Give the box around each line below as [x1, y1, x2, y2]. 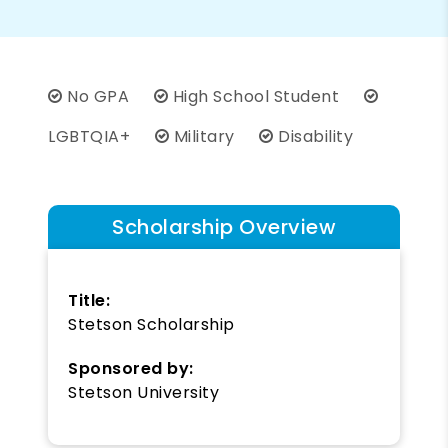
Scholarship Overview [112, 212, 336, 241]
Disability [273, 124, 353, 148]
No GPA [62, 84, 134, 108]
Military [169, 124, 239, 148]
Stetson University [68, 380, 219, 404]
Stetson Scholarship [68, 312, 235, 336]
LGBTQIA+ [48, 124, 135, 148]
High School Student [168, 84, 344, 108]
